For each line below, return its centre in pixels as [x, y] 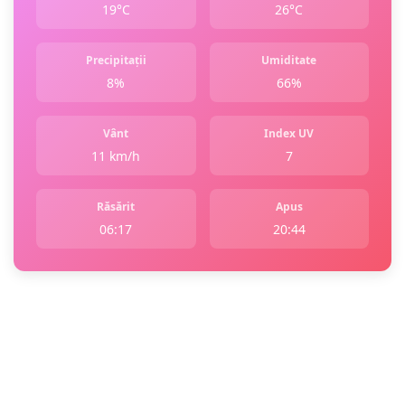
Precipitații [116, 61]
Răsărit [116, 207]
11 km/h [116, 156]
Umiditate [289, 61]
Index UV [289, 134]
